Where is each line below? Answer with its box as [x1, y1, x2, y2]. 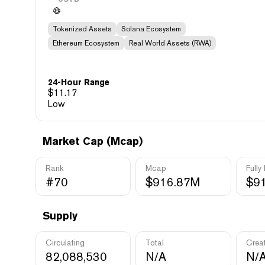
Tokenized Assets [53, 25, 112, 33]
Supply [43, 209, 77, 222]
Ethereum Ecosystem [53, 39, 119, 47]
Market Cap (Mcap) [43, 135, 143, 147]
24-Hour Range [48, 77, 109, 87]
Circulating [46, 238, 85, 247]
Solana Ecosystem [121, 25, 181, 33]
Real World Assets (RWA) [129, 39, 211, 47]
